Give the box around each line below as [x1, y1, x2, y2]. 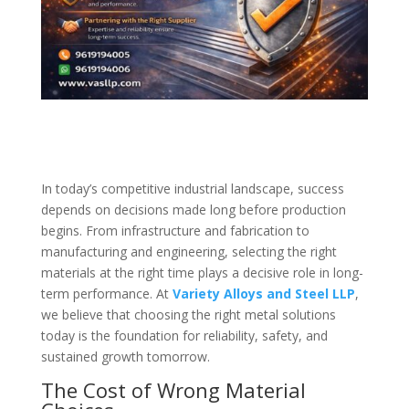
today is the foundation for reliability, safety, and [40, 326, 328, 344]
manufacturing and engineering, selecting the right [40, 242, 337, 260]
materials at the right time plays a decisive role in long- [40, 263, 363, 281]
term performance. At [40, 284, 173, 302]
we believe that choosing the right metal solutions [40, 305, 336, 323]
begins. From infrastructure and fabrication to [40, 221, 309, 239]
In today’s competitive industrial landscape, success [40, 179, 344, 197]
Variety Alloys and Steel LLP [172, 284, 355, 302]
